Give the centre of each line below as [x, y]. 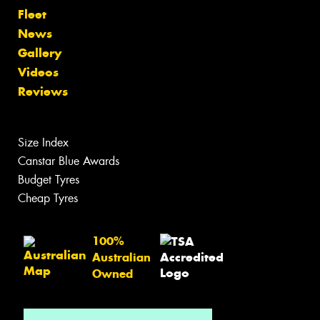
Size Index [43, 143]
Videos [38, 72]
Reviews [43, 92]
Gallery [40, 53]
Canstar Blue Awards [69, 161]
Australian [121, 257]
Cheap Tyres [48, 199]
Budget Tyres [49, 180]
